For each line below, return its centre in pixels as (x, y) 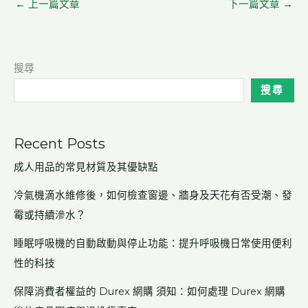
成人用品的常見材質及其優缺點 (86, 167)
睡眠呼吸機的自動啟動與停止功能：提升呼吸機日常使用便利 (153, 244)
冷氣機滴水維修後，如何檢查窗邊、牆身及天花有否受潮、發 (153, 196)
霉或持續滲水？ (50, 216)
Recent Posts (59, 144)
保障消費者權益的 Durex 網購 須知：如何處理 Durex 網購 (150, 292)
